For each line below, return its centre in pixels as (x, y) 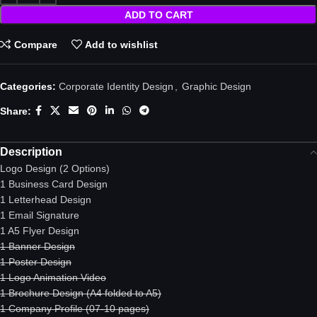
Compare (35, 44)
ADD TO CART (158, 15)
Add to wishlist (122, 44)
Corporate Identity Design (116, 87)
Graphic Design (217, 87)
